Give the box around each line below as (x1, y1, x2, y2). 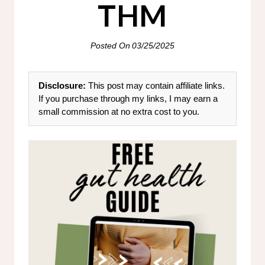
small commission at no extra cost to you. (38, 106, 199, 117)
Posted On (90, 40, 130, 50)
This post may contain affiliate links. (86, 80, 225, 91)
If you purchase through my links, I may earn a (38, 93, 218, 104)
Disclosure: (38, 80, 86, 91)
